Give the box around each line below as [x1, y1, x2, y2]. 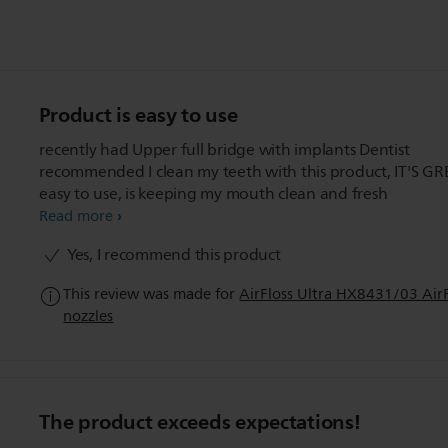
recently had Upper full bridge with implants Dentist [39, 137, 410, 164]
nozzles [63, 304, 114, 330]
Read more [39, 204, 114, 230]
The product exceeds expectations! [39, 404, 361, 441]
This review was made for [63, 282, 240, 308]
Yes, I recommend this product [63, 242, 281, 269]
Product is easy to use [39, 97, 238, 134]
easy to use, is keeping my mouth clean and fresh [39, 181, 388, 208]
